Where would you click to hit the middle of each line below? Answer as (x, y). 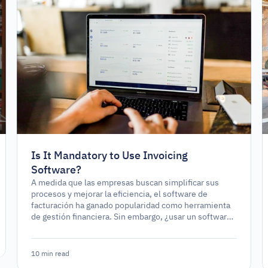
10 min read (51, 254)
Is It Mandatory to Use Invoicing (110, 155)
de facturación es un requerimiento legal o (111, 228)
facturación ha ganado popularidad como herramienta (131, 205)
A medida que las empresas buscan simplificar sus (125, 183)
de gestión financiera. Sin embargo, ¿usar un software (132, 217)
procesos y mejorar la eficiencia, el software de (120, 194)
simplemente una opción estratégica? (102, 240)
